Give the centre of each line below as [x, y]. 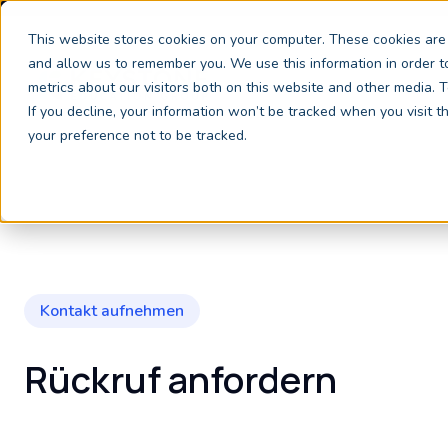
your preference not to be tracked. [137, 135]
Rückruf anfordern [180, 379]
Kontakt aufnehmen [112, 311]
